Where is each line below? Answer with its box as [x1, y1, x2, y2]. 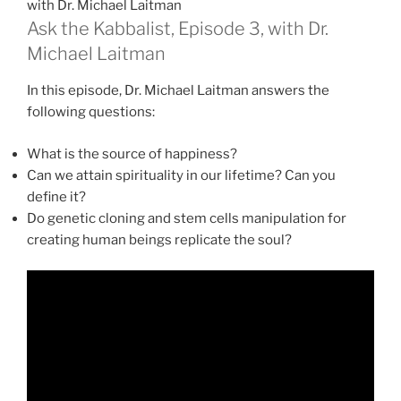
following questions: [27, 104, 155, 120]
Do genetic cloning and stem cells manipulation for [27, 209, 346, 226]
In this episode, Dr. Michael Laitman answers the [27, 82, 329, 98]
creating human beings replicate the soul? [27, 231, 292, 248]
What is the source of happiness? [27, 145, 237, 162]
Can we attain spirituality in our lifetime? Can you [27, 166, 336, 183]
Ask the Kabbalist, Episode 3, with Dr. [27, 18, 328, 39]
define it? [27, 188, 86, 205]
